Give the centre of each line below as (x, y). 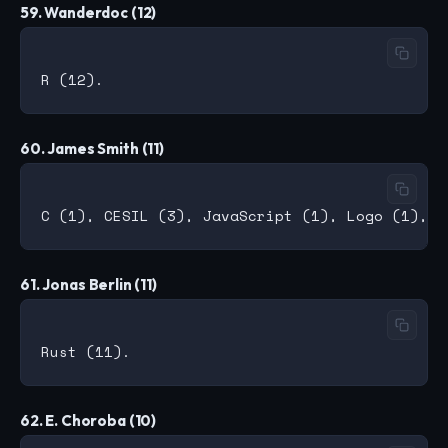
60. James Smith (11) (92, 149)
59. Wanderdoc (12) (88, 13)
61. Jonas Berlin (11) (88, 285)
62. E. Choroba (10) (88, 421)
